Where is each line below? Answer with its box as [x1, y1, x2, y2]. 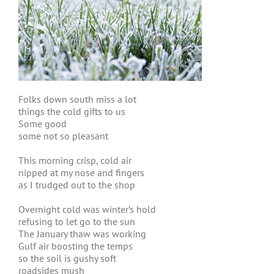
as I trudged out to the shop [18, 179, 135, 191]
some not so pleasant [18, 130, 108, 142]
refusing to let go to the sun [18, 215, 135, 228]
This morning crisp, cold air [18, 154, 131, 166]
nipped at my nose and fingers [18, 166, 144, 179]
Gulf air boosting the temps [18, 240, 133, 252]
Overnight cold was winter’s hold [18, 203, 156, 215]
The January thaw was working [18, 228, 146, 240]
